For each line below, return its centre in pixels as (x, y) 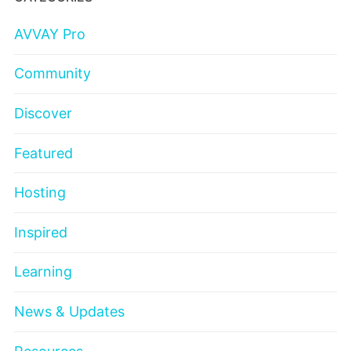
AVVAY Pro (50, 34)
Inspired (41, 232)
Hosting (40, 193)
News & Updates (69, 311)
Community (52, 74)
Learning (43, 272)
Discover (43, 113)
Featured (43, 153)
